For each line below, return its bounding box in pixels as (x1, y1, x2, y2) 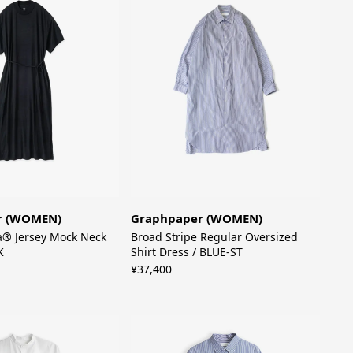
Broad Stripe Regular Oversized (131, 229, 299, 245)
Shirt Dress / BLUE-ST (131, 244, 243, 260)
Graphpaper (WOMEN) (131, 210, 263, 227)
